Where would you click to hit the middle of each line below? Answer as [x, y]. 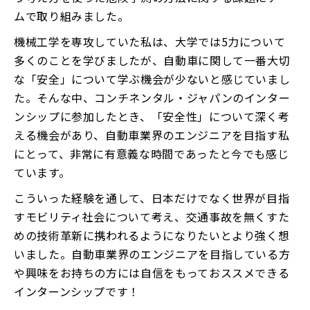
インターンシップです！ [77, 291]
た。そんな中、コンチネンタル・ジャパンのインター [152, 97]
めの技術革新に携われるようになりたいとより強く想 [152, 235]
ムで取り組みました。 [72, 16]
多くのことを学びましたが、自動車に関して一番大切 [152, 60]
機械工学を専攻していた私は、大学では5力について [150, 41]
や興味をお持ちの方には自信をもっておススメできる [152, 272]
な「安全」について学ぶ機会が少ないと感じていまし [152, 79]
